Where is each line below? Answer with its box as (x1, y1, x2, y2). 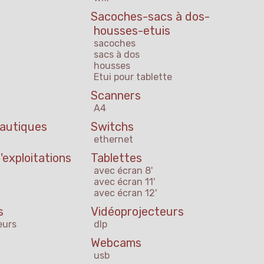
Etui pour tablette (94, 71, 172, 83)
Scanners (91, 88, 141, 103)
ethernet (94, 134, 133, 146)
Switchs (91, 120, 134, 134)
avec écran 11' (94, 176, 155, 188)
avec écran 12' (94, 187, 157, 199)
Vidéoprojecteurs (91, 204, 184, 219)
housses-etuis (94, 24, 170, 38)
